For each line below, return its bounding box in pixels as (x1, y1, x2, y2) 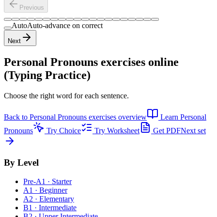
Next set (181, 126, 206, 135)
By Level (4, 157, 39, 168)
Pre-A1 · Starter (23, 177, 72, 186)
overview (116, 112, 147, 121)
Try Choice (45, 126, 81, 135)
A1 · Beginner (23, 186, 67, 194)
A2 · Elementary (23, 194, 74, 203)
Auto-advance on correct (27, 21, 103, 30)
